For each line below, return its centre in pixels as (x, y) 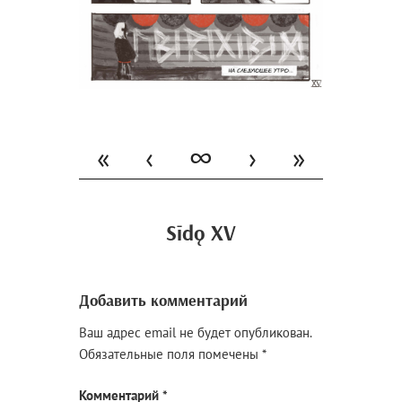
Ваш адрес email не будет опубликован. (196, 332)
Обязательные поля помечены (171, 354)
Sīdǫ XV (201, 233)
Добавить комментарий (164, 301)
